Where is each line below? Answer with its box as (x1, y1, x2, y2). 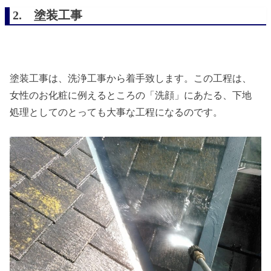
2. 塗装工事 (13, 8, 83, 22)
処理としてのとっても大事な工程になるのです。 (10, 106, 223, 118)
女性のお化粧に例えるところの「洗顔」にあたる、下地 (10, 89, 252, 101)
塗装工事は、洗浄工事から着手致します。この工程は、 (10, 72, 252, 84)
